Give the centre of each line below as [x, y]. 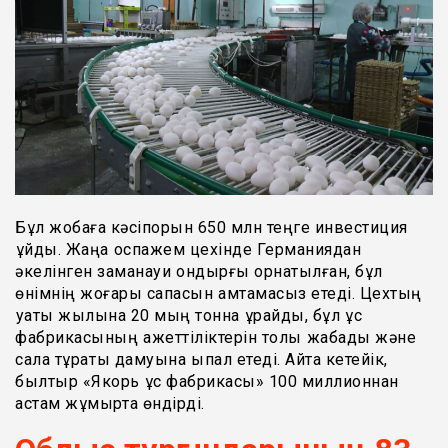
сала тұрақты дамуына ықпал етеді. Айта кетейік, [201, 359]
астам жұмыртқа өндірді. [110, 403]
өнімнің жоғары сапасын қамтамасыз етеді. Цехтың [218, 293]
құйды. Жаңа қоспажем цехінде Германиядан [188, 249]
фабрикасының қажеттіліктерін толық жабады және [215, 337]
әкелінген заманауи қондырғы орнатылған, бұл [199, 271]
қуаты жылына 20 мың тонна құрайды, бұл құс [188, 315]
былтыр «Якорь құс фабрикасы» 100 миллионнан [207, 381]
